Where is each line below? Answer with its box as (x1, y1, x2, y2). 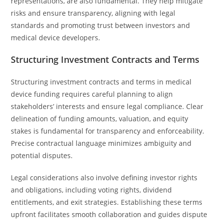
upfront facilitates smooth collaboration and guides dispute (11, 210, 208, 219)
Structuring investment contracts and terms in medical (11, 77, 192, 86)
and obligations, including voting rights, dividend (11, 185, 172, 194)
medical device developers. (11, 33, 101, 42)
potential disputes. (11, 151, 73, 160)
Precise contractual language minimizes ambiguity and (11, 138, 192, 148)
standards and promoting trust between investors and (11, 21, 191, 30)
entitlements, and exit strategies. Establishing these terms (11, 197, 203, 207)
